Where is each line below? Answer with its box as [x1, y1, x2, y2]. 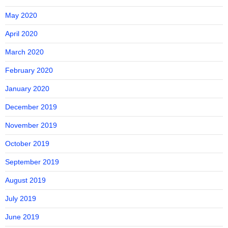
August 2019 [5, 176, 46, 184]
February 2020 [5, 66, 53, 74]
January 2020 [5, 84, 49, 93]
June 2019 [5, 213, 39, 221]
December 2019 [5, 103, 57, 111]
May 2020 [5, 11, 37, 19]
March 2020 [5, 48, 44, 56]
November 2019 [5, 121, 57, 129]
